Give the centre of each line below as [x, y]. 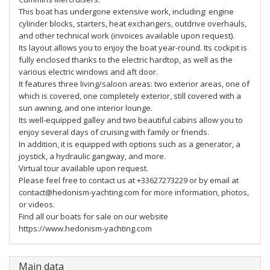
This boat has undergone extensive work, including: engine [126, 11]
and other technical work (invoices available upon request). [127, 36]
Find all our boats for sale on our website [93, 216]
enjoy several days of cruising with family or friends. [114, 132]
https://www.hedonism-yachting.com [85, 228]
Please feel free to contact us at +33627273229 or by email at [129, 180]
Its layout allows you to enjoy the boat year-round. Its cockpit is [133, 48]
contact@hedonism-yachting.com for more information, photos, [134, 192]
